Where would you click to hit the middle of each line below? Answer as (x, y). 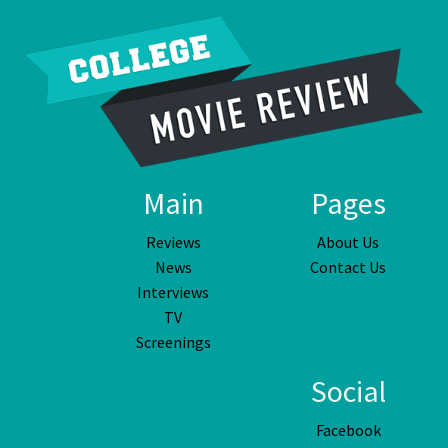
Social (348, 391)
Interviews (173, 292)
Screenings (173, 342)
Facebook (348, 430)
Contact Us (348, 267)
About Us (348, 242)
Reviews (173, 242)
